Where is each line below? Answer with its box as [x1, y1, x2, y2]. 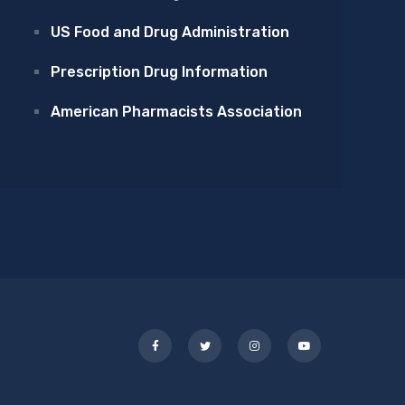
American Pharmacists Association [51, 103, 302, 120]
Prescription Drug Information [51, 63, 268, 80]
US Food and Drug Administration [51, 24, 289, 41]
